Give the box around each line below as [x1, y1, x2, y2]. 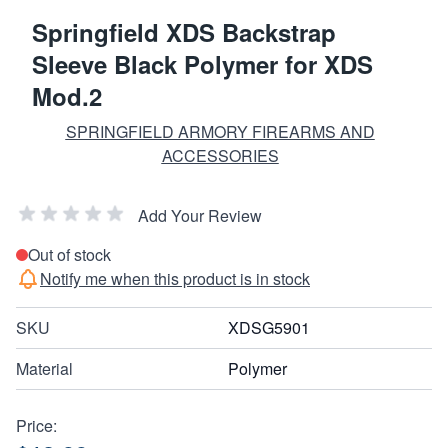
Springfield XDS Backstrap [32, 15, 336, 50]
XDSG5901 [228, 316, 310, 340]
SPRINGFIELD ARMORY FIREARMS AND [65, 120, 375, 144]
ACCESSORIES [161, 144, 279, 168]
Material [16, 357, 73, 381]
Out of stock [28, 243, 111, 267]
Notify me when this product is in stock [40, 267, 310, 291]
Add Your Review [138, 204, 262, 228]
